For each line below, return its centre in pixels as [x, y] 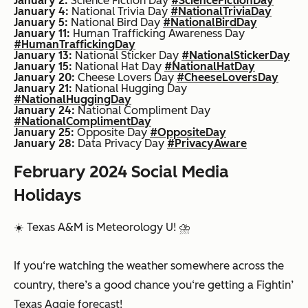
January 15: [43, 67]
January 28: [44, 144]
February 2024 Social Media [121, 172]
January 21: [43, 89]
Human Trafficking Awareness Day [157, 34]
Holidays [47, 195]
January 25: [44, 133]
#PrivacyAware [207, 144]
